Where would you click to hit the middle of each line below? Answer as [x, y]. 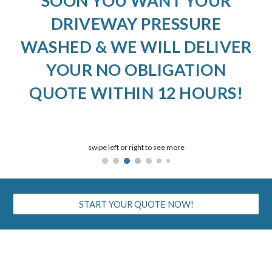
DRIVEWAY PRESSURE [136, 24]
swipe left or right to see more [136, 148]
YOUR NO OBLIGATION [136, 70]
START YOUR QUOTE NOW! [136, 204]
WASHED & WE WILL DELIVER [136, 47]
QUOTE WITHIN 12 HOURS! [136, 93]
